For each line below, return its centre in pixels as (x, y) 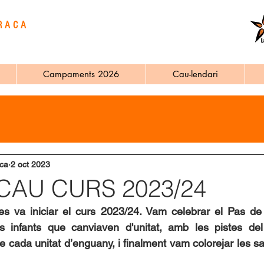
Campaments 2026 (81, 74)
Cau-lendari (195, 74)
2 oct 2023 (30, 164)
